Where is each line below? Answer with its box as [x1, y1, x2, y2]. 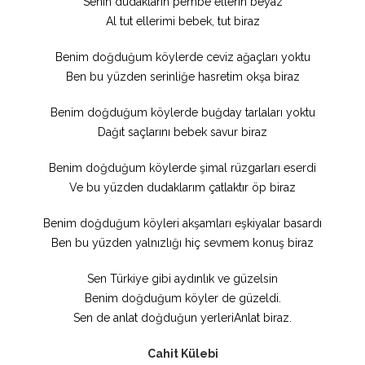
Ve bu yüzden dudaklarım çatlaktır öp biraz [69, 180, 296, 194]
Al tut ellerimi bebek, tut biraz [105, 14, 260, 28]
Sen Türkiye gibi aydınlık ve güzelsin [87, 271, 278, 285]
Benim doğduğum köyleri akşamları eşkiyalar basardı [43, 216, 322, 230]
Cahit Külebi [147, 346, 218, 360]
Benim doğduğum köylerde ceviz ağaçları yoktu [55, 50, 310, 64]
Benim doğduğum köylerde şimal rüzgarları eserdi [49, 161, 316, 174]
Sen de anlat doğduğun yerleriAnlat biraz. [73, 310, 292, 324]
